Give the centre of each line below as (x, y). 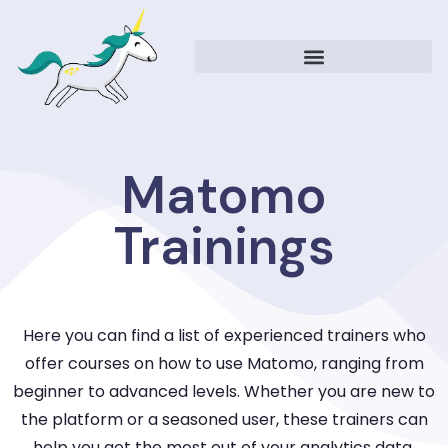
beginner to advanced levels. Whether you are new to (224, 391)
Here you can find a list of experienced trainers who (224, 335)
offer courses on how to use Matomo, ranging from (224, 363)
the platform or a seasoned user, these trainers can (224, 419)
